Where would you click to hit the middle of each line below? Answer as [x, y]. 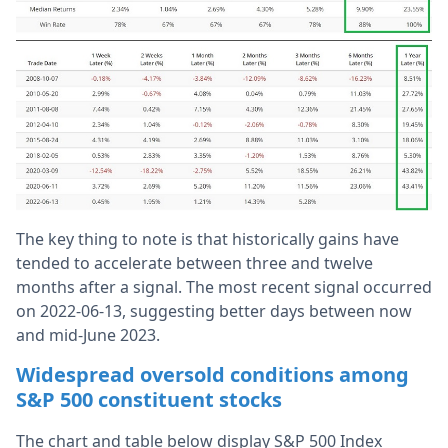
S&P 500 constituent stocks [149, 399]
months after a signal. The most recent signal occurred [224, 286]
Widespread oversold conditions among [212, 374]
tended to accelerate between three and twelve [194, 262]
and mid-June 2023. [88, 334]
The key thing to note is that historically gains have [207, 238]
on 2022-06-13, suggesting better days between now [214, 310]
